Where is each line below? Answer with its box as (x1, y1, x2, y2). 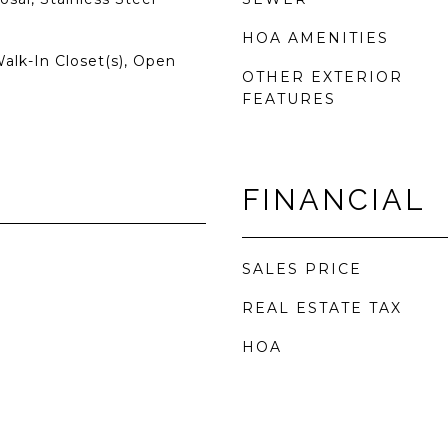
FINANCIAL (242, 183, 426, 217)
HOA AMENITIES (242, 29, 389, 47)
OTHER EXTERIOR (242, 68, 403, 86)
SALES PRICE (242, 260, 362, 278)
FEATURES (242, 90, 336, 108)
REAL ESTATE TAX (242, 299, 402, 317)
